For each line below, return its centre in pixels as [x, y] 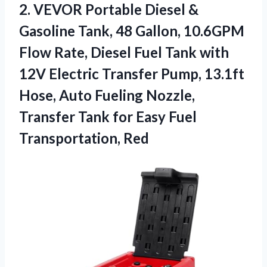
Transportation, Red [84, 138]
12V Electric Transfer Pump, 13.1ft [132, 73]
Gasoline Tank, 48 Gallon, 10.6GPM [132, 30]
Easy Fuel [166, 116]
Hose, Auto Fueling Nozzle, [107, 95]
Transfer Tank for [77, 116]
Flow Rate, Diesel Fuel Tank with [124, 52]
